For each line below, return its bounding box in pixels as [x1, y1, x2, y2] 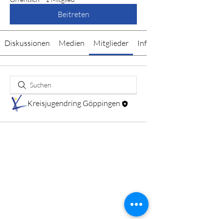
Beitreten [57, 9, 89, 19]
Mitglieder [93, 38, 129, 48]
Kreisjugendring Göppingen [27, 98, 120, 108]
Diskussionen [4, 38, 50, 48]
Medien [59, 38, 85, 48]
